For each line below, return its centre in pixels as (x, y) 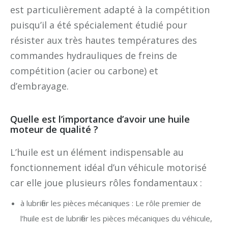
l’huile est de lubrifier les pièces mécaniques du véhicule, (116, 218)
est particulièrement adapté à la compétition (110, 9)
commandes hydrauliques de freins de (94, 55)
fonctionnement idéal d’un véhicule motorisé (108, 167)
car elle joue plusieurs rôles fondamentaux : (106, 182)
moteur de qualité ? (54, 129)
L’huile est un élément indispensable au (97, 152)
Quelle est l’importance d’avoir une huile (100, 119)
